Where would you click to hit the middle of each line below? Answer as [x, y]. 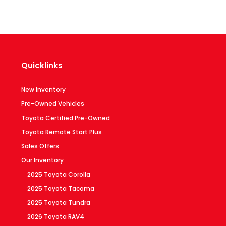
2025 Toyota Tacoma [61, 188]
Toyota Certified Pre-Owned [66, 118]
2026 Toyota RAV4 [56, 216]
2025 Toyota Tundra [59, 202]
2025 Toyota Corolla [59, 174]
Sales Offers [40, 146]
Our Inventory [42, 160]
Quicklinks [42, 66]
